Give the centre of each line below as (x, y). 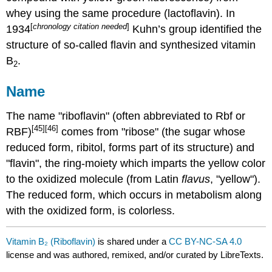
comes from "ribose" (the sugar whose (152, 132)
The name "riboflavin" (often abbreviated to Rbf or (126, 116)
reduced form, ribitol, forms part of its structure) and (131, 148)
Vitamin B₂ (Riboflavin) (51, 241)
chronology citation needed (80, 26)
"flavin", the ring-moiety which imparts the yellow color (136, 164)
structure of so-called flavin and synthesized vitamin (131, 45)
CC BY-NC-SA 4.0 (206, 241)
